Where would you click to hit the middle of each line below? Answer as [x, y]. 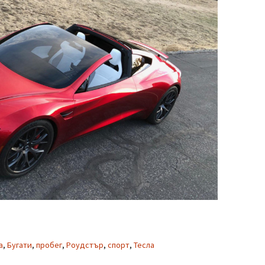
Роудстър [85, 245]
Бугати [20, 245]
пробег [49, 245]
